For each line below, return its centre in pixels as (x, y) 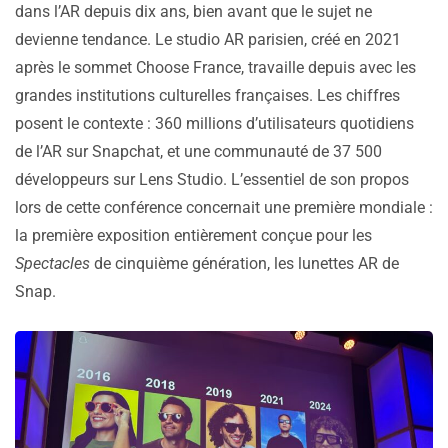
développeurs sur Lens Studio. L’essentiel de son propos (212, 179)
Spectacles (52, 263)
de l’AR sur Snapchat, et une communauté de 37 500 (198, 151)
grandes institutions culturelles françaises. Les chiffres (207, 95)
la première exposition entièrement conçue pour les (193, 235)
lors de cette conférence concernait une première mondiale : (224, 207)
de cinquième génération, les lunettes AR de (244, 263)
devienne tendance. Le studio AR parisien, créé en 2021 (208, 39)
